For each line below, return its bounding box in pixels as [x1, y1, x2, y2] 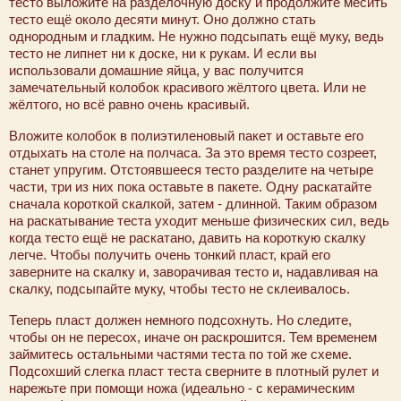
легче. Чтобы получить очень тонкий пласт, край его [9, 247, 330, 263]
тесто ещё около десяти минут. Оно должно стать [9, 12, 316, 28]
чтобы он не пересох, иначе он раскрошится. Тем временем [9, 329, 377, 346]
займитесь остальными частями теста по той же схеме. [9, 346, 352, 363]
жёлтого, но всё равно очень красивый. [9, 97, 250, 113]
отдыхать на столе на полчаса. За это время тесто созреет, [9, 145, 377, 161]
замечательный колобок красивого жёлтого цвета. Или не [9, 80, 366, 96]
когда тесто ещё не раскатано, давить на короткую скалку [9, 230, 366, 246]
